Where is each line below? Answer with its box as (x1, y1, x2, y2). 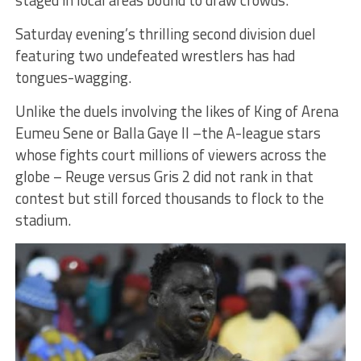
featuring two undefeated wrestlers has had (15, 44, 295, 68)
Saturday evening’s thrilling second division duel (15, 23, 316, 46)
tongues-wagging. (15, 66, 131, 89)
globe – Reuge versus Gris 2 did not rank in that (15, 165, 313, 189)
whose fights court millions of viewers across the (15, 143, 326, 167)
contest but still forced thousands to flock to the (15, 187, 324, 210)
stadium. (15, 209, 71, 232)
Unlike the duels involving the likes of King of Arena (15, 100, 338, 123)
